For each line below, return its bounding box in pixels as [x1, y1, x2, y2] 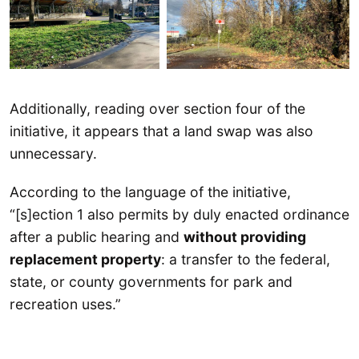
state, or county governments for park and [10, 272, 292, 290]
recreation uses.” [10, 295, 121, 313]
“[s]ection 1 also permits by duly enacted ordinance [10, 205, 349, 223]
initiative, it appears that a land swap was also [10, 123, 313, 140]
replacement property [10, 250, 161, 268]
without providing [184, 228, 306, 245]
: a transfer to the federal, [161, 250, 330, 268]
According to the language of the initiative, [10, 183, 291, 200]
